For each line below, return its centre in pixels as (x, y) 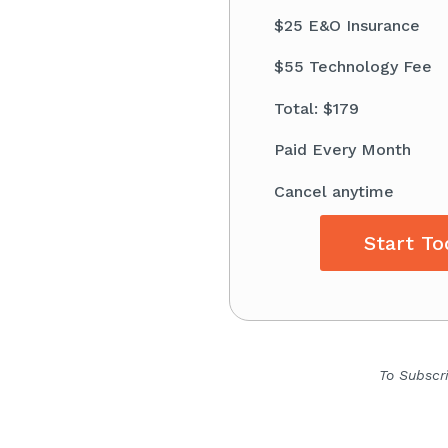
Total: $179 (316, 108)
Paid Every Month (342, 150)
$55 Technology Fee (352, 67)
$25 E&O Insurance (346, 25)
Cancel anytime (333, 191)
